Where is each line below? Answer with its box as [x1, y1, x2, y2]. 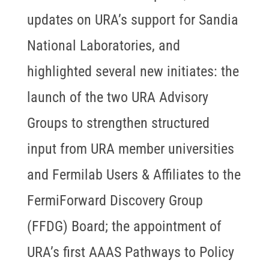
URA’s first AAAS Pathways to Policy [26, 244, 234, 261]
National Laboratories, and [26, 37, 180, 55]
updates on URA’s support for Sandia [26, 11, 238, 29]
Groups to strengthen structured [26, 115, 210, 132]
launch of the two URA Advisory [26, 89, 208, 106]
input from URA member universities [26, 141, 234, 158]
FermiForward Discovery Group [26, 192, 203, 210]
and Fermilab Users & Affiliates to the [26, 166, 241, 184]
